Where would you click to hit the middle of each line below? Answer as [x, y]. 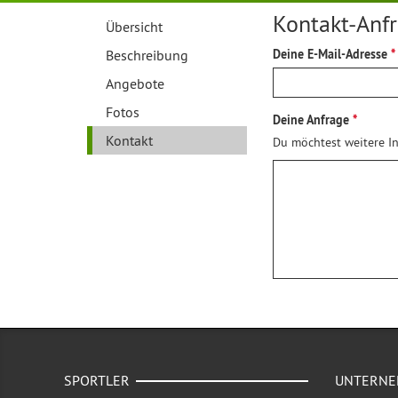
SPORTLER [97, 380]
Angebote [135, 84]
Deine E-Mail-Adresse [330, 54]
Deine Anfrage [311, 120]
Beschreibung [147, 55]
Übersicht [134, 27]
